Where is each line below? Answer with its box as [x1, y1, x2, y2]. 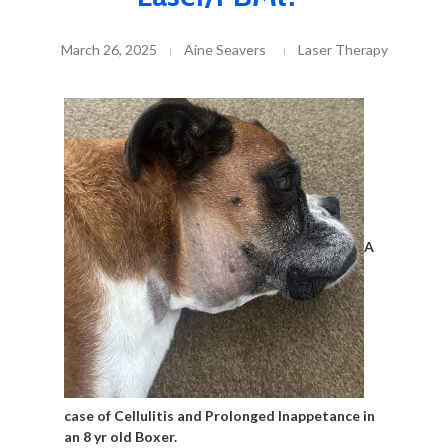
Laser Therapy [297, 40, 388, 58]
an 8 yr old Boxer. [63, 428, 177, 446]
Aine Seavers [183, 40, 266, 58]
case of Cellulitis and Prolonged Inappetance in [63, 407, 375, 425]
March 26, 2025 [60, 40, 157, 58]
